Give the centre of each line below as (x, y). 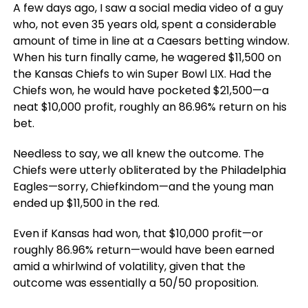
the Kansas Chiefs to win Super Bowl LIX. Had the (142, 74)
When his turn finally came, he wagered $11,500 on (147, 57)
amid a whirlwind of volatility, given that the (129, 266)
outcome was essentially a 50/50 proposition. (135, 283)
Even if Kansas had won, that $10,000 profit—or (138, 233)
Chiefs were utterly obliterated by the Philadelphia (149, 170)
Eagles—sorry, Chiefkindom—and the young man (143, 186)
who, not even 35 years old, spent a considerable (144, 24)
